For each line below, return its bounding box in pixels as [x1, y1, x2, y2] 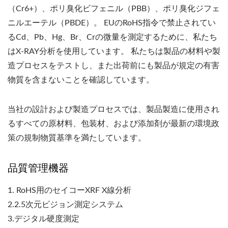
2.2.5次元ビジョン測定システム [8, 200, 123, 209]
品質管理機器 [8, 160, 69, 175]
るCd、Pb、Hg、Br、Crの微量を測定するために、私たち [8, 33, 217, 41]
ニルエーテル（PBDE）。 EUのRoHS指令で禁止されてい [8, 18, 216, 27]
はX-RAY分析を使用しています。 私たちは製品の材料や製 [8, 47, 220, 55]
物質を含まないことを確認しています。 [8, 75, 154, 84]
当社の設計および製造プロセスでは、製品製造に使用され [8, 105, 219, 113]
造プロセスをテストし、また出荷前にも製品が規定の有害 [8, 61, 219, 70]
